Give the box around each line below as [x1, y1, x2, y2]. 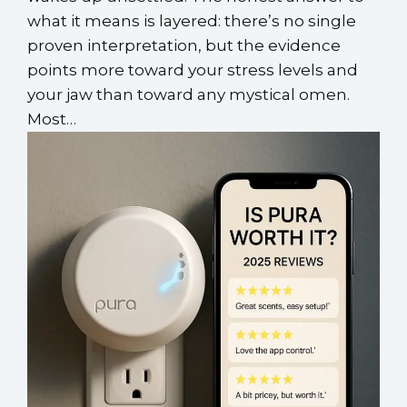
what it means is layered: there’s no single [27, 11, 356, 30]
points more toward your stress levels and [27, 60, 358, 79]
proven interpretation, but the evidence [27, 35, 341, 55]
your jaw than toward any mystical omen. [27, 84, 350, 104]
